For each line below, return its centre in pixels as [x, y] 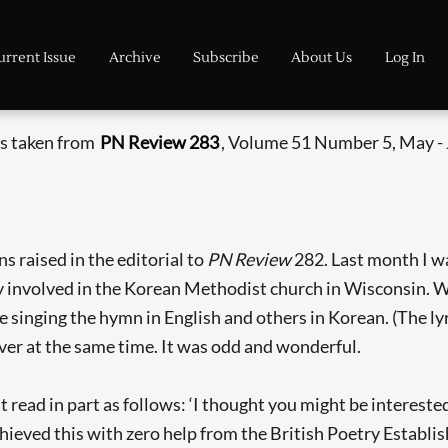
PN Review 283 [159, 141]
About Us [322, 57]
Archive [134, 57]
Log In [404, 57]
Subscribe [226, 57]
